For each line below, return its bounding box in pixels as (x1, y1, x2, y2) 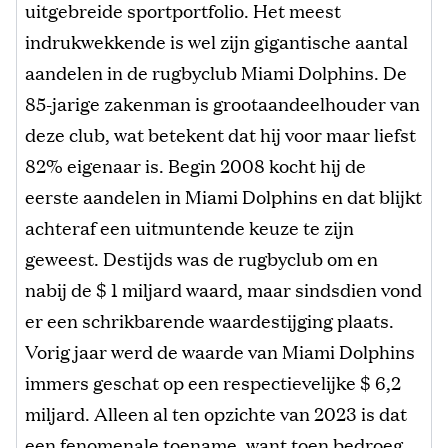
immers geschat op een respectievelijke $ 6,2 (25, 368, 401, 395)
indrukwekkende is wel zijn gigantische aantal (25, 27, 408, 54)
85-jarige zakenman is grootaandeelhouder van (25, 89, 420, 116)
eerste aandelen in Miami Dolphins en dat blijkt (25, 182, 422, 209)
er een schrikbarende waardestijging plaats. (25, 306, 394, 333)
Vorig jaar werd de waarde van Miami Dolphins (25, 337, 415, 364)
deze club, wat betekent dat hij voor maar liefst (25, 120, 416, 147)
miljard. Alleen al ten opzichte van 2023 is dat (25, 399, 407, 426)
